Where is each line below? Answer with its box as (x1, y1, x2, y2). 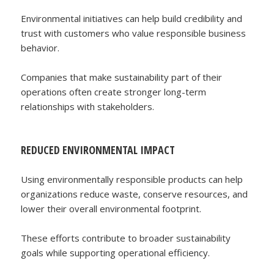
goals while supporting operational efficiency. (21, 246, 210, 259)
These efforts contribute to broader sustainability (21, 231, 231, 244)
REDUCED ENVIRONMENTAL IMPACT (21, 142, 176, 157)
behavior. (21, 41, 60, 54)
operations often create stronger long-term (21, 85, 207, 98)
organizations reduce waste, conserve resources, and (21, 187, 248, 200)
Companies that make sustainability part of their (21, 70, 223, 83)
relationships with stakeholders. (21, 100, 155, 113)
